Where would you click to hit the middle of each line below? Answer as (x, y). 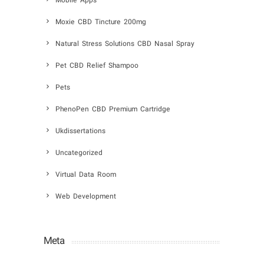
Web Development (86, 197)
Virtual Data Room (86, 175)
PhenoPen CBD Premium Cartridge (113, 110)
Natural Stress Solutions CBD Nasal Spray (125, 44)
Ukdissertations (80, 131)
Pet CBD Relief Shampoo (97, 66)
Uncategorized (79, 153)
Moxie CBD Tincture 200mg (101, 22)
